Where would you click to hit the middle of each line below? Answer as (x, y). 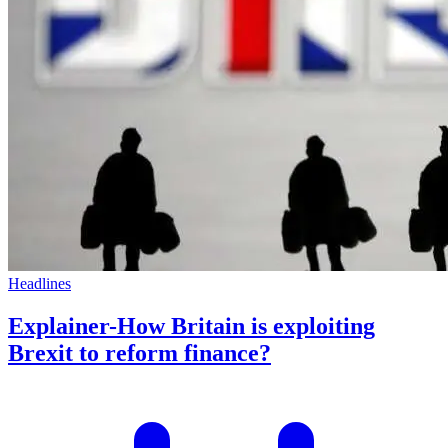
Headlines (39, 283)
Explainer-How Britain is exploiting (191, 325)
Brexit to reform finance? (139, 352)
